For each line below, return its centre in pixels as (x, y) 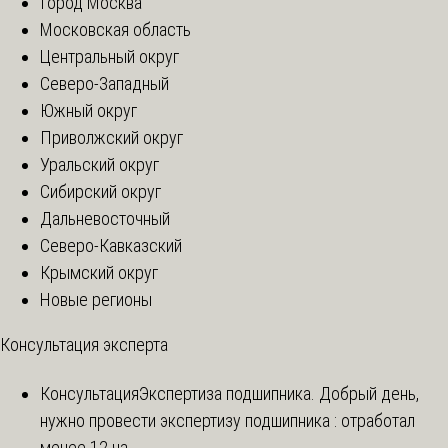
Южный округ (88, 110)
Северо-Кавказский (111, 245)
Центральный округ (109, 56)
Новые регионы (96, 299)
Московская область (115, 29)
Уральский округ (99, 164)
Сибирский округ (100, 191)
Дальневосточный (105, 218)
